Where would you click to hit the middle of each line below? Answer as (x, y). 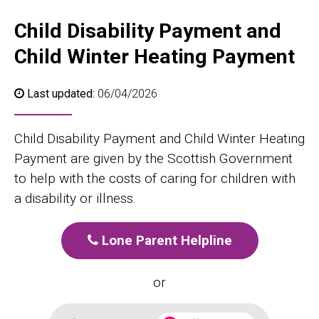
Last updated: (61, 94)
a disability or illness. (75, 198)
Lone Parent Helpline (165, 240)
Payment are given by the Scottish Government (153, 158)
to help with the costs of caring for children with (155, 178)
